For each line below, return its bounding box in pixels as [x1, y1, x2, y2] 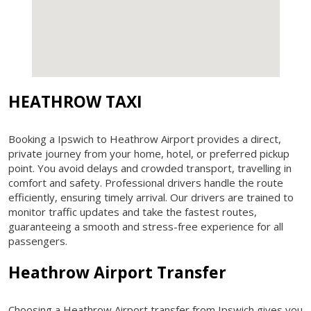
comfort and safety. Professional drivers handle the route [8, 175, 283, 190]
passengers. [8, 233, 67, 248]
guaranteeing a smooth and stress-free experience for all [8, 219, 283, 233]
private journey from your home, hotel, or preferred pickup [8, 146, 289, 160]
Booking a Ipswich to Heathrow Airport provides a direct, [8, 131, 281, 146]
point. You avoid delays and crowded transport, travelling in [8, 160, 292, 175]
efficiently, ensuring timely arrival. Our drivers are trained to [8, 190, 294, 204]
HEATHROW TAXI [8, 90, 142, 112]
